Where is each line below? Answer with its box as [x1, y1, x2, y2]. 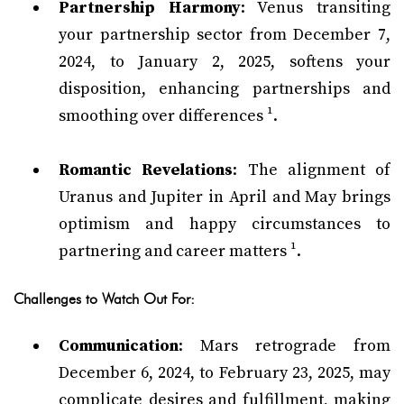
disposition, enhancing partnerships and [59, 78, 390, 99]
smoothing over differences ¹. [59, 106, 278, 126]
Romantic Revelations [59, 160, 234, 180]
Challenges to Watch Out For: [14, 290, 195, 308]
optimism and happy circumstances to [59, 214, 390, 234]
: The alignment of [233, 160, 390, 180]
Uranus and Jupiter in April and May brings [59, 187, 390, 207]
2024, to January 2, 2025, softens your [59, 51, 390, 72]
